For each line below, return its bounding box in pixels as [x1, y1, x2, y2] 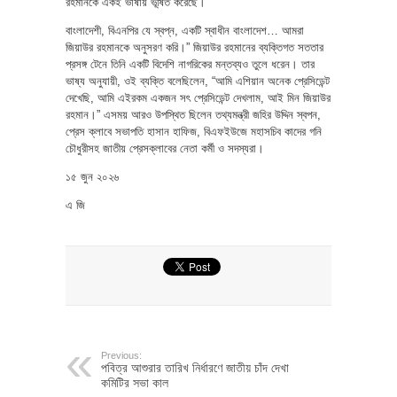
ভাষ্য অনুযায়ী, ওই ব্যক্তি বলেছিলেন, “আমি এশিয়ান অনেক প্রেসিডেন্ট [66, 74, 330, 88]
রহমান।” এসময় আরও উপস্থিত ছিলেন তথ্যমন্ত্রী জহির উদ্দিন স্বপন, [66, 107, 321, 121]
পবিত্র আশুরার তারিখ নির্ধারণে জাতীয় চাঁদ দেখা [101, 360, 289, 375]
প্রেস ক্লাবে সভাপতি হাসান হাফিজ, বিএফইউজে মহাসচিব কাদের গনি [66, 124, 322, 138]
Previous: [101, 349, 142, 361]
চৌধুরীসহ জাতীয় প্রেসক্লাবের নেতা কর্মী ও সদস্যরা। [66, 141, 264, 155]
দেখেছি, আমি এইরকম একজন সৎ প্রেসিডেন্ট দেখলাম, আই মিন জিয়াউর [66, 90, 331, 105]
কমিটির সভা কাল [101, 375, 168, 390]
